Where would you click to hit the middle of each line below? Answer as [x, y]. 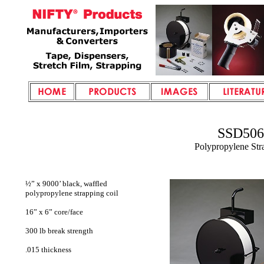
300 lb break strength [59, 231]
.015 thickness [48, 250]
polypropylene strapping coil [72, 193]
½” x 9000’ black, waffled [66, 184]
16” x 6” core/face [54, 212]
